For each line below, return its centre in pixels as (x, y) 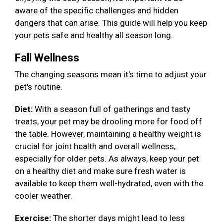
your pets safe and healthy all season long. (95, 35)
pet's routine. (40, 87)
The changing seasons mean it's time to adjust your (111, 75)
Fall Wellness (48, 58)
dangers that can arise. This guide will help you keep (111, 23)
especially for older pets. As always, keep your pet (107, 159)
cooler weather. (45, 196)
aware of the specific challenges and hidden (97, 11)
